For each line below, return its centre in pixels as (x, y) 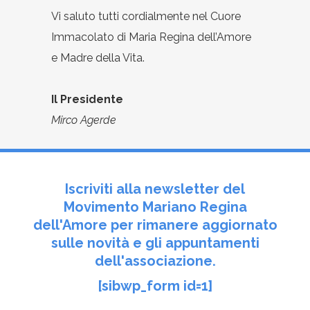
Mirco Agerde (84, 120)
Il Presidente (87, 99)
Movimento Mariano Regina (155, 207)
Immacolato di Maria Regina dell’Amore (151, 37)
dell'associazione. (155, 261)
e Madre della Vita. (98, 57)
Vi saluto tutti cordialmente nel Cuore (146, 16)
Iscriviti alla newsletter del (155, 189)
